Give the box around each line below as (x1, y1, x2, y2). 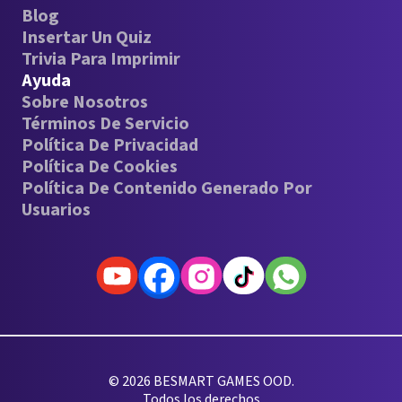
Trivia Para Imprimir (22, 47, 180, 72)
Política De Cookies (22, 154, 178, 179)
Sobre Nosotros (22, 90, 148, 115)
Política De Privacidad (22, 133, 198, 158)
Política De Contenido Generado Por (22, 176, 312, 201)
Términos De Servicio (22, 111, 189, 136)
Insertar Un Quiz (22, 25, 152, 50)
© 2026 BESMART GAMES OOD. (108, 371, 294, 391)
